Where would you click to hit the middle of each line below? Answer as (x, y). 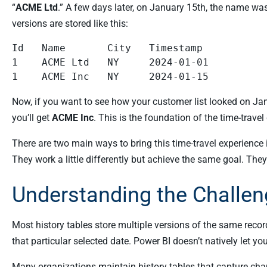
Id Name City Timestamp (107, 48)
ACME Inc (73, 118)
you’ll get (32, 118)
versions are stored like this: (70, 24)
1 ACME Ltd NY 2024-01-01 (110, 62)
